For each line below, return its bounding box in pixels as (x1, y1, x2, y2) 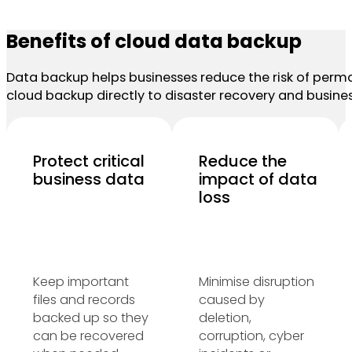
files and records (32, 291, 135, 310)
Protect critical (32, 149, 145, 172)
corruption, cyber (198, 327, 304, 346)
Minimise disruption (198, 273, 314, 291)
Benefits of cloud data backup (6, 27, 302, 54)
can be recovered (32, 327, 144, 346)
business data (32, 167, 145, 190)
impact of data (198, 167, 317, 190)
